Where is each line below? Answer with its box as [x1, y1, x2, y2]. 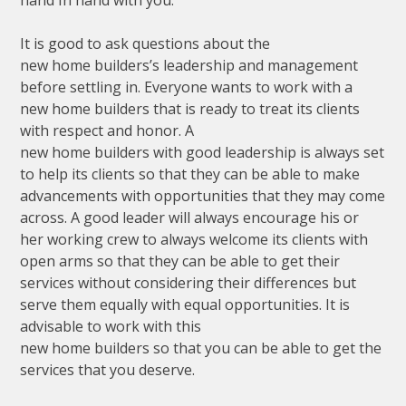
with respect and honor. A [20, 120, 195, 140]
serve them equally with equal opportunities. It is [20, 294, 351, 314]
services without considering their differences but [20, 272, 357, 293]
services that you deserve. [20, 359, 196, 380]
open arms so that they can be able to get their [20, 250, 341, 271]
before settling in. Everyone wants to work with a [20, 76, 353, 97]
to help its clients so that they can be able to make [20, 163, 361, 184]
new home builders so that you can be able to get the [20, 337, 382, 358]
